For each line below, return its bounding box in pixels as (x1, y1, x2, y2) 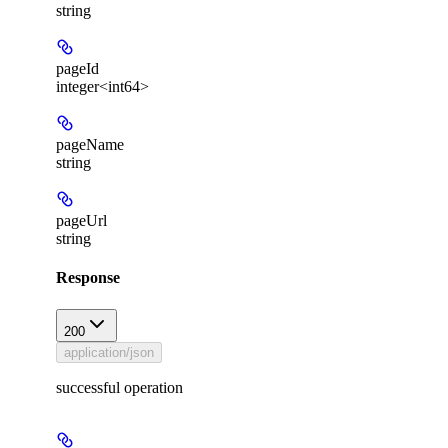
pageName (56, 135, 124, 153)
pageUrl (56, 211, 107, 229)
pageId (56, 59, 99, 77)
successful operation (56, 378, 183, 396)
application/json (64, 344, 154, 360)
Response (56, 269, 120, 287)
